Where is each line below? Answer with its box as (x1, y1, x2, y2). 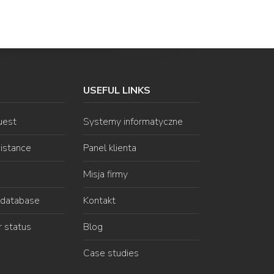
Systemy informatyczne (83, 115, 183, 129)
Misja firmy (83, 168, 128, 182)
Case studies (83, 246, 139, 261)
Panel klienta (83, 141, 137, 155)
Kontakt (83, 194, 116, 208)
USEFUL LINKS (83, 84, 151, 98)
